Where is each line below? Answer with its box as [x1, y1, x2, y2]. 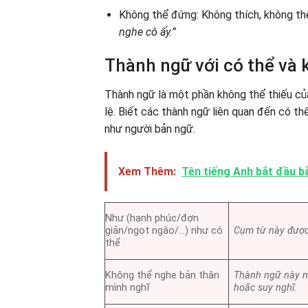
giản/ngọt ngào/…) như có [105, 225, 223, 237]
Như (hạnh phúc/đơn [105, 212, 199, 225]
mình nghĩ [105, 282, 149, 294]
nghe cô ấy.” [118, 25, 176, 38]
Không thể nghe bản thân [105, 269, 219, 282]
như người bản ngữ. [104, 122, 195, 136]
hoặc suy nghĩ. [234, 282, 298, 294]
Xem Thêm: [118, 165, 176, 179]
